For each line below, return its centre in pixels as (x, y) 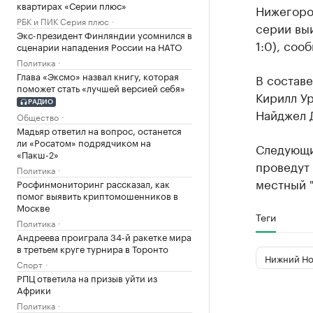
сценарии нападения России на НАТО (100, 46)
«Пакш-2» (38, 153)
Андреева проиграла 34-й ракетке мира (104, 236)
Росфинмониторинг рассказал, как (93, 183)
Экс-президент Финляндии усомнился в (104, 34)
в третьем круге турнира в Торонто (93, 248)
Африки (34, 289)
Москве (33, 206)
